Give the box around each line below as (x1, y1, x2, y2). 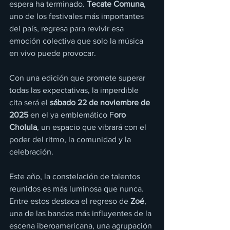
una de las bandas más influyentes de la (9, 209, 154, 218)
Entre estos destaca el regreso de (9, 197, 130, 205)
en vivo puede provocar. (9, 49, 96, 57)
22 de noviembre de (78, 98, 152, 107)
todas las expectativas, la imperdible (9, 86, 141, 94)
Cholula (9, 123, 37, 131)
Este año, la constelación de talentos (9, 172, 142, 181)
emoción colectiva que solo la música (9, 36, 145, 45)
